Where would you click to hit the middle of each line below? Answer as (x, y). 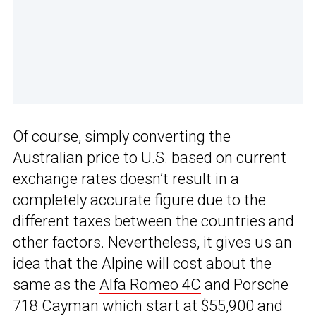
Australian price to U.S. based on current (150, 158)
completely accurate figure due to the (139, 200)
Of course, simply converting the (122, 137)
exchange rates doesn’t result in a (126, 179)
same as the (56, 285)
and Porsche (245, 285)
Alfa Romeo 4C (150, 285)
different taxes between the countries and (153, 221)
